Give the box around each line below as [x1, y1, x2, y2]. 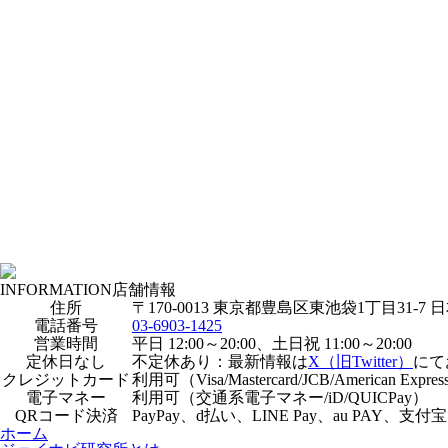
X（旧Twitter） [308, 353, 413, 370]
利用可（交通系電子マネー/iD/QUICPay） [132, 389, 428, 406]
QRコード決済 [14, 407, 118, 424]
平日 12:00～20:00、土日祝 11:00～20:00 [132, 335, 412, 352]
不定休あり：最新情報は [132, 353, 308, 370]
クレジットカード [2, 371, 130, 388]
